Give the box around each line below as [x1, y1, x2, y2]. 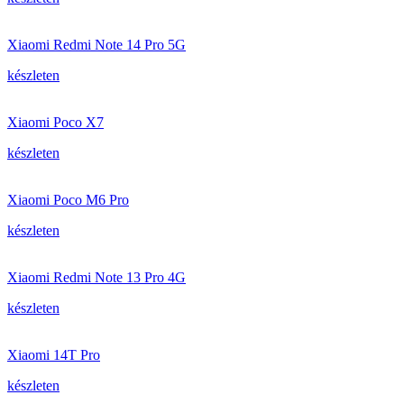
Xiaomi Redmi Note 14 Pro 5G [7, 37, 186, 52]
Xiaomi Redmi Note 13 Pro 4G [7, 270, 186, 285]
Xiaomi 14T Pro [7, 347, 100, 363]
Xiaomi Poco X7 [7, 115, 104, 130]
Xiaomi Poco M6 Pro [7, 192, 129, 207]
